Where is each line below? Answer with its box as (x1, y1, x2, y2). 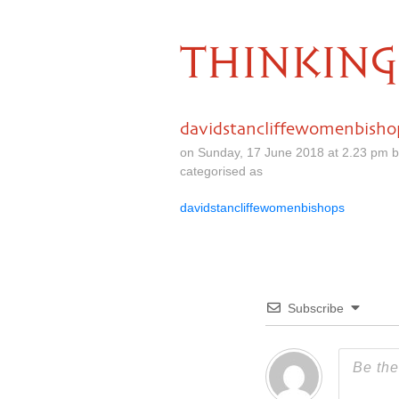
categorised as (180, 164, 263, 178)
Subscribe (288, 301, 344, 315)
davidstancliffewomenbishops (180, 200, 345, 215)
